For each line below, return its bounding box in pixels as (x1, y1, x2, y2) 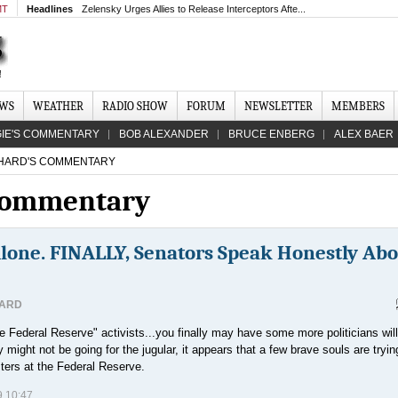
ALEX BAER (334, 128, 394, 140)
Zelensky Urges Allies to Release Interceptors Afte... (82, 4, 306, 14)
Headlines (27, 4, 73, 14)
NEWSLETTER (244, 99, 313, 113)
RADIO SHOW (102, 99, 168, 113)
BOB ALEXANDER (119, 128, 209, 140)
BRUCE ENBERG (228, 128, 314, 140)
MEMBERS (331, 99, 385, 113)
